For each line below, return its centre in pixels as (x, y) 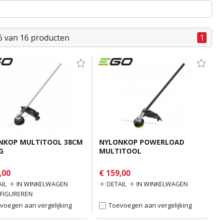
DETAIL (116, 184)
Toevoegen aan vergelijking (150, 205)
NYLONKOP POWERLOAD (142, 142)
